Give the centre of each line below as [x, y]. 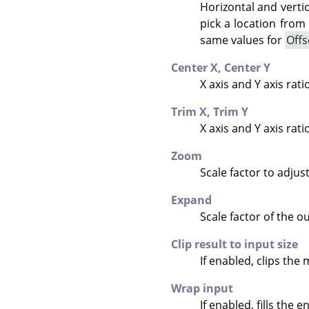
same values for [242, 40]
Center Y [247, 67]
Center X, [198, 67]
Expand [191, 200]
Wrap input [202, 288]
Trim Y [231, 111]
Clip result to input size [235, 244]
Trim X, [192, 111]
